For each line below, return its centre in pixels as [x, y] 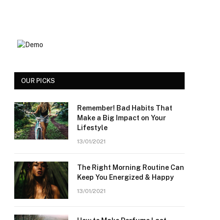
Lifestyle [92, 128]
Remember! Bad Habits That [125, 108]
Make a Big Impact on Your [122, 118]
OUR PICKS [38, 81]
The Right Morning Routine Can [131, 167]
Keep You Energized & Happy [125, 177]
